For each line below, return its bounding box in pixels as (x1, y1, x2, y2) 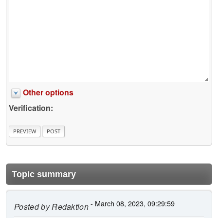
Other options (23, 87, 73, 98)
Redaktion (49, 200, 89, 212)
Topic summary (12, 169, 76, 179)
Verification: (9, 102, 53, 114)
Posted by (14, 200, 50, 212)
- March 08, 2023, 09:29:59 (89, 198, 175, 208)
